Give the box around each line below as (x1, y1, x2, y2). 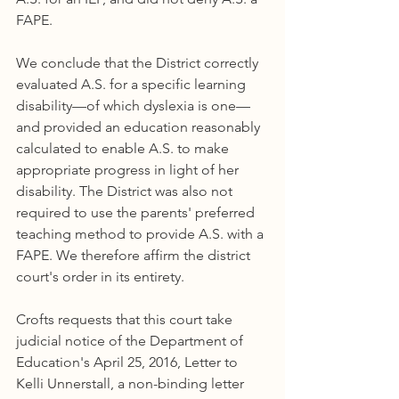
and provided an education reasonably (16, 118, 264, 135)
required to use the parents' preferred (16, 204, 258, 221)
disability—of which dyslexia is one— (16, 97, 250, 114)
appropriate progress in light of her (16, 161, 242, 178)
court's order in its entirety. (16, 268, 184, 285)
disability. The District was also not (16, 183, 236, 199)
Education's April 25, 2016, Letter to (16, 354, 241, 370)
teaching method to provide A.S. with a (16, 225, 267, 242)
